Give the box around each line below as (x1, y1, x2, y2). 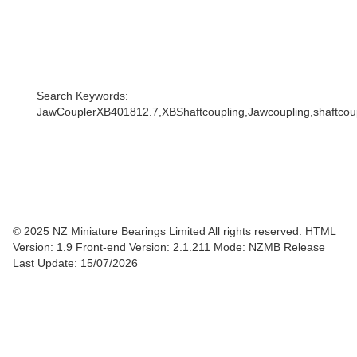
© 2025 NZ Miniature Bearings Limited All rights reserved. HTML (13, 225, 335, 237)
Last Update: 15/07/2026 (13, 257, 138, 269)
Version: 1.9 (13, 241, 76, 253)
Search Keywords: (37, 89, 128, 102)
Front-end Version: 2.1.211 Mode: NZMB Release (76, 241, 325, 253)
